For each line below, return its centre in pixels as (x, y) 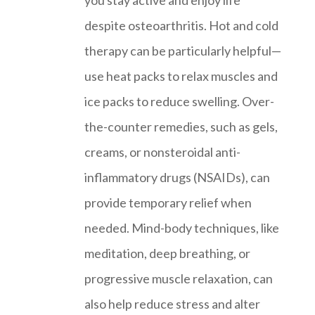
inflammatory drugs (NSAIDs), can (177, 178)
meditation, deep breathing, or (167, 253)
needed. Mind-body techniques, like (182, 228)
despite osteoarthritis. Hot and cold (181, 26)
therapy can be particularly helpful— (183, 51)
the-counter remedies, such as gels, (181, 127)
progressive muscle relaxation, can (179, 279)
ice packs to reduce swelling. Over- (179, 102)
